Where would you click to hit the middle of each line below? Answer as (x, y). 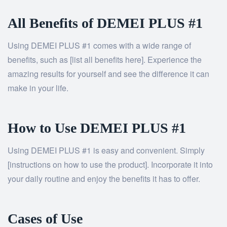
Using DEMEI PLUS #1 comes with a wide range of (99, 46)
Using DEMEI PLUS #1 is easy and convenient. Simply (106, 150)
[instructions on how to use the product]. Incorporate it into (110, 165)
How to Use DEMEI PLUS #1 (97, 128)
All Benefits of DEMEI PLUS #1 (105, 23)
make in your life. (38, 88)
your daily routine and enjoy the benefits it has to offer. (104, 179)
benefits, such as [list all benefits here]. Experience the (105, 60)
